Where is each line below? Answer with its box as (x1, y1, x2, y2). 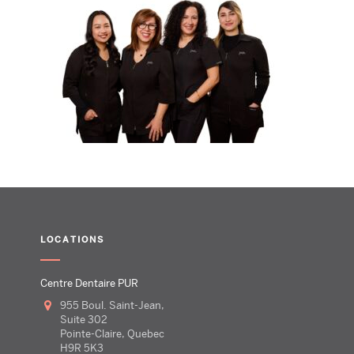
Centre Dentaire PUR (40, 277, 138, 289)
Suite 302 (59, 314, 107, 326)
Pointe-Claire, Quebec (59, 328, 164, 340)
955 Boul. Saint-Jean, (66, 299, 164, 311)
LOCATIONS (40, 234, 104, 245)
